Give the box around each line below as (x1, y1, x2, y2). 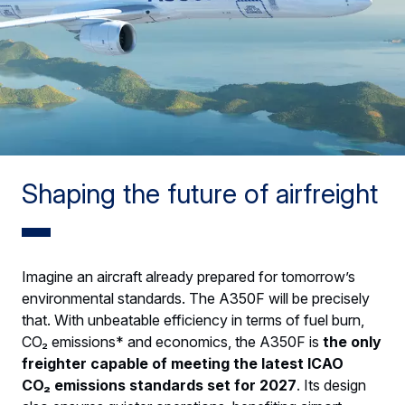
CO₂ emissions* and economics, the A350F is (22, 333, 323, 352)
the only (323, 333, 381, 352)
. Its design (297, 376, 366, 395)
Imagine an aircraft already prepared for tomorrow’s (22, 268, 355, 287)
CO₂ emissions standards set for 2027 (22, 376, 297, 395)
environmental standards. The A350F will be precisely (22, 289, 370, 308)
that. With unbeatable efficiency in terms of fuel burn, (22, 311, 364, 330)
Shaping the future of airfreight (22, 177, 378, 211)
